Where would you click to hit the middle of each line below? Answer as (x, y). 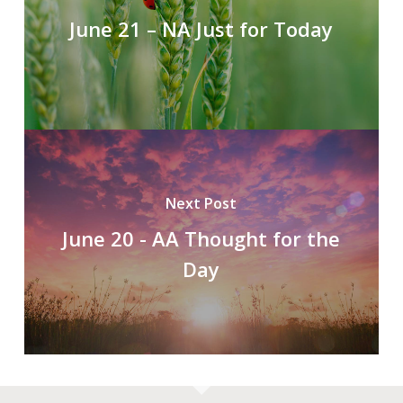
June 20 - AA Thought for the (201, 239)
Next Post (201, 204)
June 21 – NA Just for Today (201, 29)
